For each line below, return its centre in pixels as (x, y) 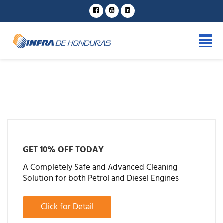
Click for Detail (67, 207)
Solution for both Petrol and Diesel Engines (101, 178)
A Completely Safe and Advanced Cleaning (100, 167)
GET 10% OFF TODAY (63, 150)
